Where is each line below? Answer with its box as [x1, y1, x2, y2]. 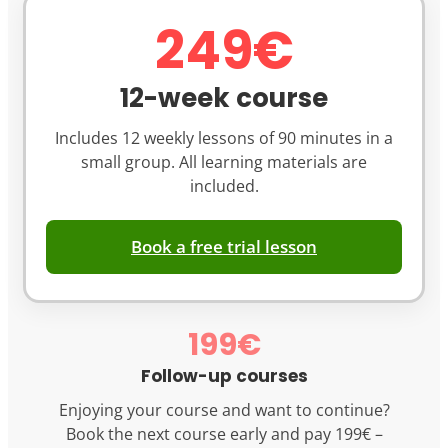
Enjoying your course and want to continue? [58, 399, 390, 422]
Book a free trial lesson [131, 235, 317, 259]
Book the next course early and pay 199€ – [65, 423, 383, 446]
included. [189, 175, 259, 198]
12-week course [120, 80, 328, 117]
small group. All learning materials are [81, 151, 367, 174]
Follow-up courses [140, 364, 308, 389]
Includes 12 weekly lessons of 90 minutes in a [55, 127, 393, 150]
